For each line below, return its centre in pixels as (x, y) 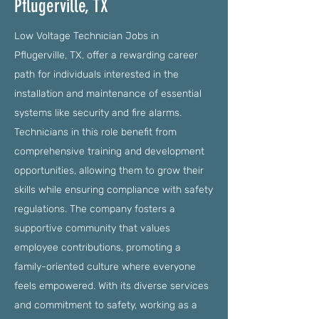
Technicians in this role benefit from (95, 132)
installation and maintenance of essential (108, 94)
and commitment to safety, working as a (106, 305)
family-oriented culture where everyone (105, 267)
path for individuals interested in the (96, 74)
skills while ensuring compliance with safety (114, 190)
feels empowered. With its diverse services (111, 286)
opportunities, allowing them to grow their (109, 171)
